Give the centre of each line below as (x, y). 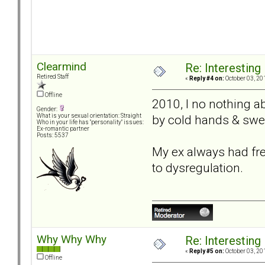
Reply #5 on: (207, 251)
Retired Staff (53, 77)
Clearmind (62, 67)
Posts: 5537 (53, 135)
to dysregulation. (198, 167)
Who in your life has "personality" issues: (90, 122)
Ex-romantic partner (63, 129)
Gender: (48, 109)
